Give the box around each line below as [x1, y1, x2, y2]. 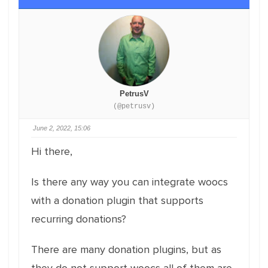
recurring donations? [31, 212, 126, 226]
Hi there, [31, 145, 72, 158]
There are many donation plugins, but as [31, 243, 221, 256]
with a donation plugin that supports [31, 194, 203, 207]
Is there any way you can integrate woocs [31, 175, 228, 188]
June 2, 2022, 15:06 [33, 124, 90, 132]
